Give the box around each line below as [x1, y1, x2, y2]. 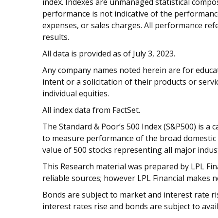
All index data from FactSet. [42, 105, 140, 116]
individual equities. [42, 88, 109, 99]
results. [42, 32, 69, 43]
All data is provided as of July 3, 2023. [42, 48, 175, 59]
